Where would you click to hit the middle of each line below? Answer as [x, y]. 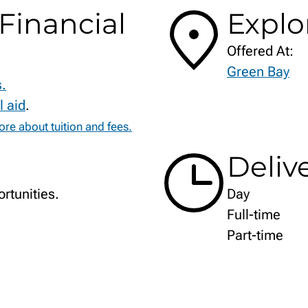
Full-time [253, 215]
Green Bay [258, 72]
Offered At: [260, 51]
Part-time [255, 235]
